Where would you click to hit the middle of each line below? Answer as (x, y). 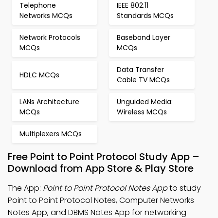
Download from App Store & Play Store (101, 168)
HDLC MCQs (39, 75)
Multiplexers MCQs (51, 134)
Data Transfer (140, 70)
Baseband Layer (144, 37)
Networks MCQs (46, 16)
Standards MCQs (145, 16)
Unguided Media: (145, 102)
